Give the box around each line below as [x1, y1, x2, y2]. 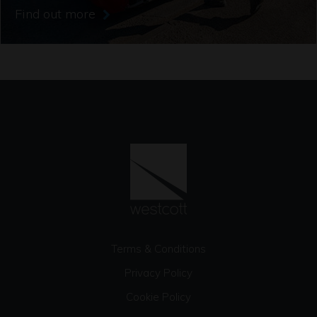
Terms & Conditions [111, 242, 206, 255]
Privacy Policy [125, 266, 192, 279]
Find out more [15, 6, 99, 22]
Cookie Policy [126, 290, 191, 304]
